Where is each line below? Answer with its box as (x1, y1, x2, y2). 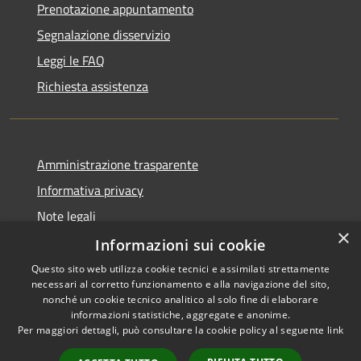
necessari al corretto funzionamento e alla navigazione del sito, (31, 277, 330, 291)
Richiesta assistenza (37, 77, 148, 96)
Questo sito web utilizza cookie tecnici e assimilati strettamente (31, 262, 330, 276)
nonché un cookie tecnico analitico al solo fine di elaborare (43, 293, 318, 306)
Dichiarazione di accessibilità (37, 232, 193, 251)
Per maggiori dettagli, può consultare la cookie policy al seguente (17, 323, 327, 337)
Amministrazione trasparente (37, 155, 198, 174)
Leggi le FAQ (37, 51, 105, 70)
